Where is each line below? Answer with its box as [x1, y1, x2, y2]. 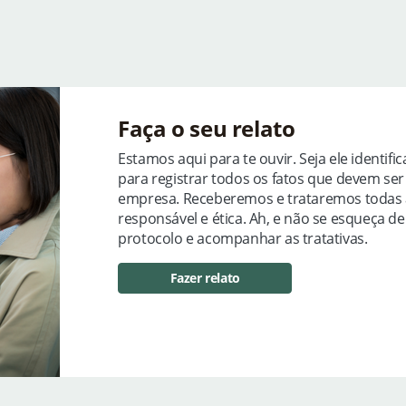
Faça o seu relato [118, 113, 295, 144]
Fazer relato [169, 269, 240, 287]
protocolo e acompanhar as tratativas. [118, 228, 368, 249]
